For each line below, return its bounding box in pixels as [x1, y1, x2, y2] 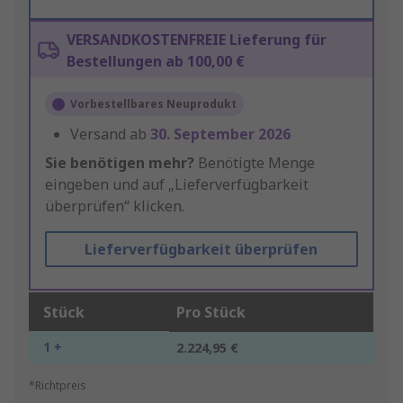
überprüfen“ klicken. [45, 196, 184, 217]
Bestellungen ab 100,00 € [67, 51, 245, 72]
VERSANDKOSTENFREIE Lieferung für [67, 30, 327, 50]
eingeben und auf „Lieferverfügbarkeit [45, 175, 309, 195]
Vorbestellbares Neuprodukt [70, 96, 237, 112]
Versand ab [70, 124, 150, 145]
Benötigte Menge [194, 153, 315, 174]
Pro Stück [176, 302, 246, 323]
